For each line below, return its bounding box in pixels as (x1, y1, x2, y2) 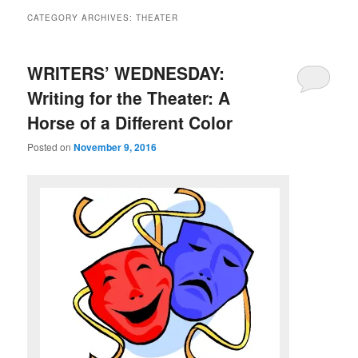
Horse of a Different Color (27, 109, 233, 134)
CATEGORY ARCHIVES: (27, 11, 137, 23)
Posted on (27, 139, 74, 153)
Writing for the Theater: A (27, 85, 231, 109)
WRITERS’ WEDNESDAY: (27, 60, 225, 85)
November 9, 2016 (74, 139, 157, 154)
